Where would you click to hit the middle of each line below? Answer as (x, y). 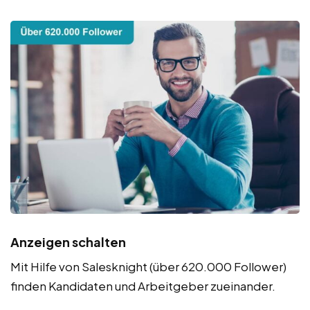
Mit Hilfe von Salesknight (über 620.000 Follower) (148, 266)
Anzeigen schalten (68, 241)
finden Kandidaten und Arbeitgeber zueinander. (143, 285)
